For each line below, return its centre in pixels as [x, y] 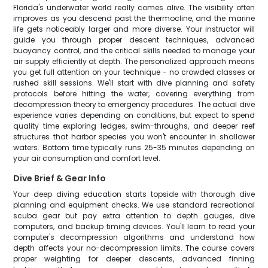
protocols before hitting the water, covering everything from [134, 94]
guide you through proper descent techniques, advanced [134, 40]
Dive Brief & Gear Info [60, 178]
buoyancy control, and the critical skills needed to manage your [134, 51]
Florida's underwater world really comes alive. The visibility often [134, 7]
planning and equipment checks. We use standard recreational [134, 205]
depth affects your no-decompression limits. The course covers [134, 248]
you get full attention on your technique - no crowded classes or [134, 72]
